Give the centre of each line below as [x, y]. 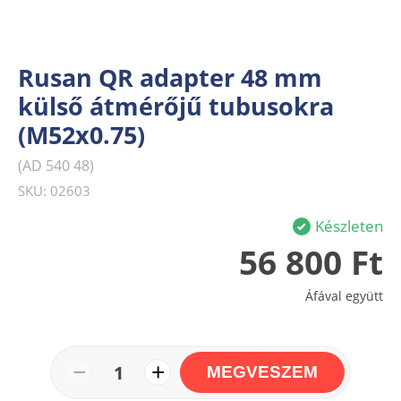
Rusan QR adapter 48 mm [170, 78]
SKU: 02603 [54, 191]
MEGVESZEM [262, 372]
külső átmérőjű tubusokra [176, 107]
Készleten [349, 226]
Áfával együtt [344, 296]
